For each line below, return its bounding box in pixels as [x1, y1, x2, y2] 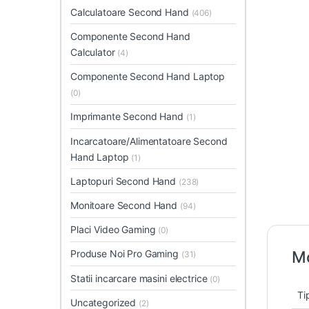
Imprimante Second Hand [70, 110, 186, 123]
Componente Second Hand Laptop [70, 70, 225, 83]
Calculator [70, 46, 118, 59]
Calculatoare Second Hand [70, 6, 192, 18]
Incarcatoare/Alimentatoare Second [70, 134, 228, 147]
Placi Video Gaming [70, 223, 159, 236]
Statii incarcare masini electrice [70, 272, 210, 284]
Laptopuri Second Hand [70, 175, 179, 187]
